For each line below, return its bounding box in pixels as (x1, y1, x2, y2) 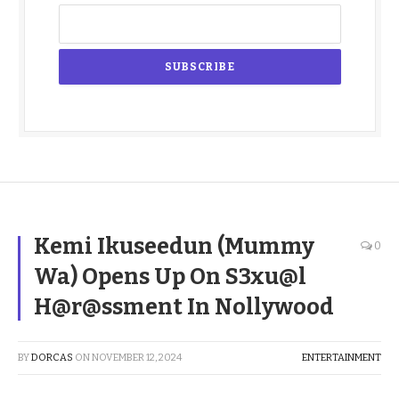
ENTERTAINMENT (302, 352, 381, 364)
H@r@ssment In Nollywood (34, 294, 334, 322)
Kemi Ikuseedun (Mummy (34, 233, 314, 261)
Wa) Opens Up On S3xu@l (34, 264, 306, 291)
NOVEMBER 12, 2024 (92, 352, 182, 364)
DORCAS (31, 352, 73, 364)
